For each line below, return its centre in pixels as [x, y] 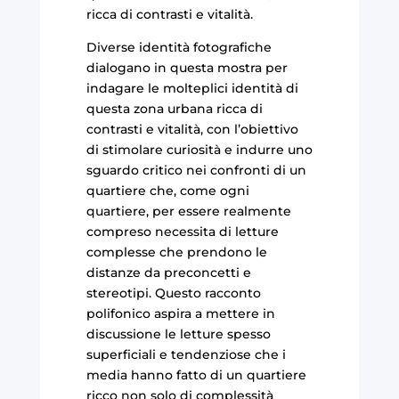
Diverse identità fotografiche [179, 47]
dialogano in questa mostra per [187, 67]
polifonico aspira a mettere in [180, 313]
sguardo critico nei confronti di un [196, 170]
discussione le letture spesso [178, 334]
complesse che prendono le [176, 252]
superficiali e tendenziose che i [186, 354]
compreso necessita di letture [182, 231]
